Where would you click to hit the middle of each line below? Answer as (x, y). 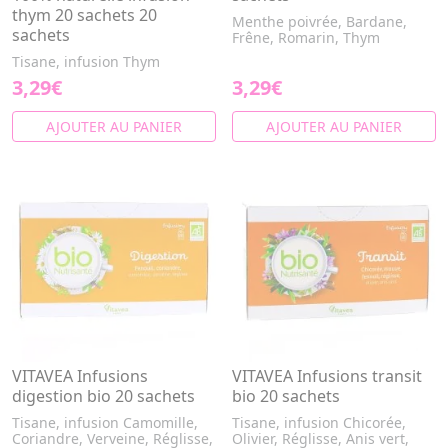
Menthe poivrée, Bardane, (319, 21)
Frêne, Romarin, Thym (306, 37)
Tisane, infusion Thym (86, 61)
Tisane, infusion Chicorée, (319, 422)
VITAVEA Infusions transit (327, 376)
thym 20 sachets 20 (84, 15)
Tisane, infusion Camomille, (105, 422)
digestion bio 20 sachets (103, 396)
